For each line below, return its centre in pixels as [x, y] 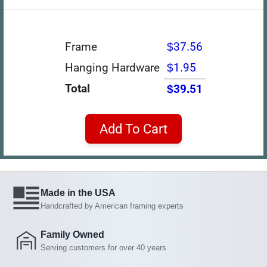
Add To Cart [133, 128]
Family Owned [72, 234]
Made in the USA [78, 193]
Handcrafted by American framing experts [112, 206]
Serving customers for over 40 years [103, 247]
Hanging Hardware [112, 67]
